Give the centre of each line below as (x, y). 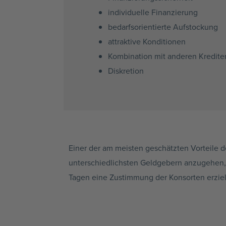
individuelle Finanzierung (153, 12)
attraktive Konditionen (147, 42)
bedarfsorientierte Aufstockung (163, 27)
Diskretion (126, 71)
